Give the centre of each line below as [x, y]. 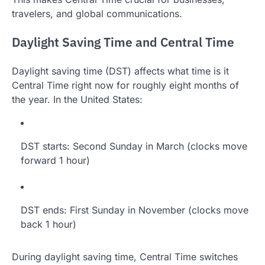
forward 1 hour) [55, 161]
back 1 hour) [49, 224]
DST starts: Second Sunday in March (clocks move [134, 146]
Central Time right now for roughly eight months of [125, 85]
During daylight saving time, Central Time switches [125, 257]
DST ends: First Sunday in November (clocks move [135, 210]
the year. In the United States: [77, 100]
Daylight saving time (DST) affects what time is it [120, 71]
